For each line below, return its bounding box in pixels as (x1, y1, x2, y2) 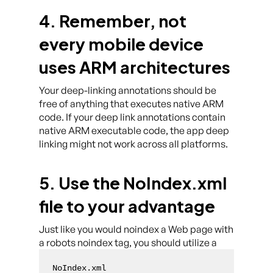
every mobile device (39, 34, 204, 55)
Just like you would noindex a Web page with (39, 223, 233, 236)
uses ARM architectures (39, 57, 230, 78)
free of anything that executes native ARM (39, 97, 224, 110)
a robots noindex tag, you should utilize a (39, 236, 217, 249)
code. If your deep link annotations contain (39, 111, 225, 124)
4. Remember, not (39, 10, 186, 32)
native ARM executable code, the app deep (39, 124, 229, 137)
